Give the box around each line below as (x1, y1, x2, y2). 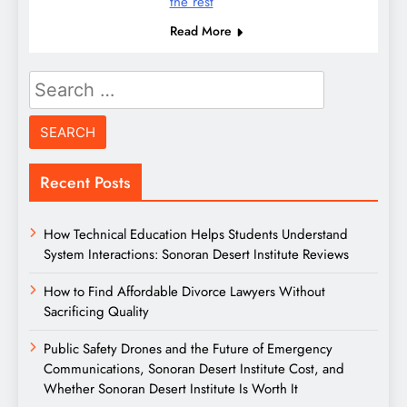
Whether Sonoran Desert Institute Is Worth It (44, 379, 298, 400)
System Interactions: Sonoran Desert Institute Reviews (44, 244, 349, 265)
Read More (169, 22, 232, 41)
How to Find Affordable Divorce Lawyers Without (44, 282, 325, 303)
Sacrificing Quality (44, 302, 149, 323)
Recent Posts (40, 171, 131, 195)
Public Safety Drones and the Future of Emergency (44, 339, 333, 360)
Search (28, 70, 79, 94)
